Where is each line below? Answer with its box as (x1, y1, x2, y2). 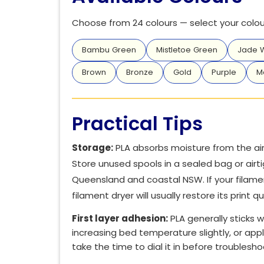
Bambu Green (82, 44, 136, 55)
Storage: (72, 141, 113, 154)
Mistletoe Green (156, 44, 217, 55)
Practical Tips (72, 110, 203, 137)
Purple (212, 66, 236, 78)
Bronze (126, 66, 153, 78)
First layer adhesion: (72, 212, 168, 225)
